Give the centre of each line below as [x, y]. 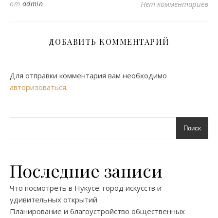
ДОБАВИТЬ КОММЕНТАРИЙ [109, 42]
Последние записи [86, 171]
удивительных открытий [54, 200]
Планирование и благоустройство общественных [97, 211]
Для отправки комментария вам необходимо [88, 76]
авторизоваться [38, 87]
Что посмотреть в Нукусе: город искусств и [86, 188]
